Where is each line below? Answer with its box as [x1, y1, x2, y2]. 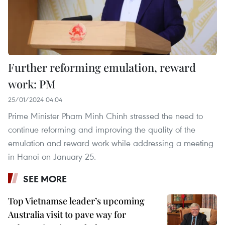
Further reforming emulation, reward [8, 60, 196, 75]
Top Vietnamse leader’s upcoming [8, 195, 145, 207]
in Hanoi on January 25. [8, 151, 96, 163]
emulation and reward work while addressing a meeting [8, 137, 213, 149]
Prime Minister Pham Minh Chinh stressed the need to [8, 110, 203, 122]
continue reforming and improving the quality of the [8, 124, 195, 136]
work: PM [8, 76, 56, 92]
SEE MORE [23, 173, 67, 185]
